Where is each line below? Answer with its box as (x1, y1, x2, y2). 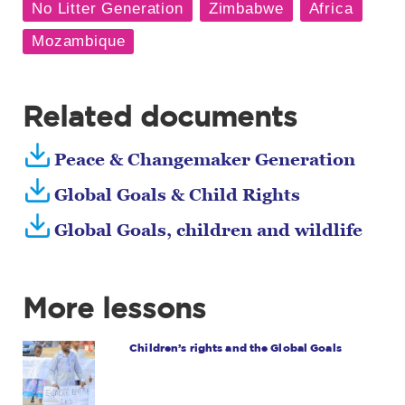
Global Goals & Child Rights (54, 184, 300, 204)
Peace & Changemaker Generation (54, 148, 355, 169)
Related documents (23, 100, 297, 132)
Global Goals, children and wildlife (54, 219, 363, 240)
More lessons (23, 292, 206, 324)
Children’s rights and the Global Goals (129, 341, 342, 354)
